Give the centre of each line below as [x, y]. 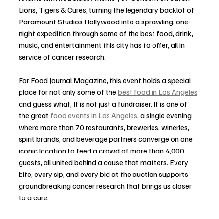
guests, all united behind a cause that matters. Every [104, 162]
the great [34, 115]
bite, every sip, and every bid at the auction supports [104, 174]
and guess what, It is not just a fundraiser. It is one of [104, 103]
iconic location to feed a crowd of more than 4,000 [102, 150]
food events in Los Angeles [94, 115]
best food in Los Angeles [158, 92]
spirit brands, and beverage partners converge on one [106, 139]
